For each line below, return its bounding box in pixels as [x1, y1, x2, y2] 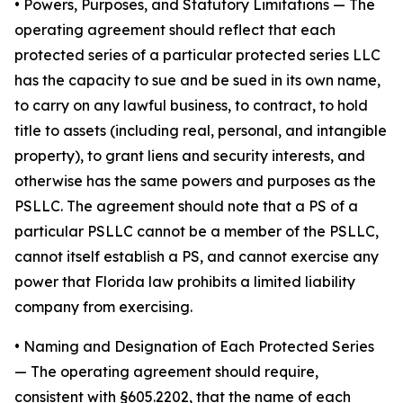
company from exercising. [14, 298, 193, 316]
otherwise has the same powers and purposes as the [14, 172, 376, 190]
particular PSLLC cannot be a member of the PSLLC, [14, 222, 379, 240]
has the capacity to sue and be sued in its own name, [14, 71, 381, 89]
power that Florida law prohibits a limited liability [14, 273, 355, 291]
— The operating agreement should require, [14, 363, 318, 381]
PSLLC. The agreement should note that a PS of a [14, 197, 358, 215]
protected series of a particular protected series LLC [14, 46, 381, 64]
